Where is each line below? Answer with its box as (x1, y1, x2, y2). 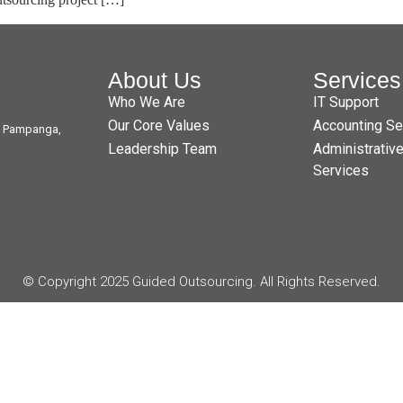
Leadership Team (108, 139, 217, 157)
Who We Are (108, 93, 185, 111)
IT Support (313, 93, 379, 111)
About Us (108, 67, 201, 93)
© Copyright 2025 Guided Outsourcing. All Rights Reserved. (22, 273, 381, 290)
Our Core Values (108, 116, 210, 134)
